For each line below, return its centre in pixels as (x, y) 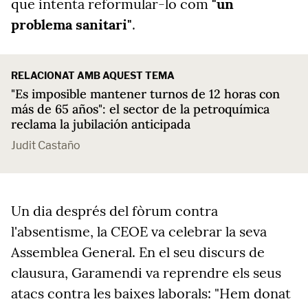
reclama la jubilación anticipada (101, 124)
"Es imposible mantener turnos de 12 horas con (145, 94)
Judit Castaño (46, 145)
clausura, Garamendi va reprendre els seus (146, 273)
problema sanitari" (71, 24)
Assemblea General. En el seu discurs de (138, 252)
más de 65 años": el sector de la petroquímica (140, 109)
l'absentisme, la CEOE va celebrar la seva (139, 231)
